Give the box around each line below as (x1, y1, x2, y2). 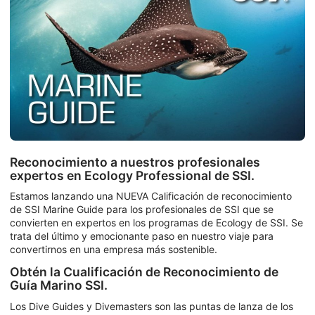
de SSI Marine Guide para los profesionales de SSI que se (10, 203, 274, 216)
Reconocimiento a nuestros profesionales (10, 154, 260, 169)
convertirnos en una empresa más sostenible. (10, 243, 217, 256)
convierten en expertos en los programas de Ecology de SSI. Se (10, 217, 303, 229)
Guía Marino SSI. (10, 278, 108, 293)
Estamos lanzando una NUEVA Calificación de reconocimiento (10, 190, 292, 202)
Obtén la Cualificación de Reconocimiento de (10, 264, 278, 280)
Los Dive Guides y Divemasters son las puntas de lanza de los (10, 300, 293, 312)
